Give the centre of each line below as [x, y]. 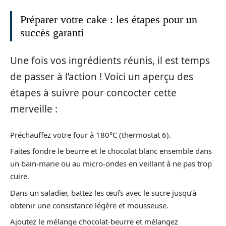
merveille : [34, 109]
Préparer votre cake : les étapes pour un [109, 19]
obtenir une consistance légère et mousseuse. [89, 205]
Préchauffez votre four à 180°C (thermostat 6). [91, 134]
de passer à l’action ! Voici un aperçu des [102, 77]
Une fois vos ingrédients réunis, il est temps [110, 61]
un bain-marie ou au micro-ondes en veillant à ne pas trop [111, 164]
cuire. [20, 176]
